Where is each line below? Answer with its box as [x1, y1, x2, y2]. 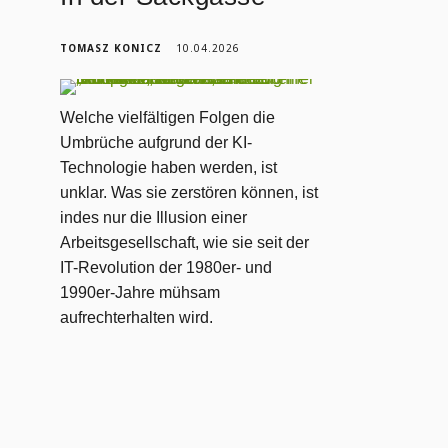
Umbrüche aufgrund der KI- [60, 133, 253, 151]
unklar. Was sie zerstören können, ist [60, 183, 319, 201]
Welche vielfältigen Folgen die [60, 108, 276, 126]
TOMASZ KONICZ [60, 40, 163, 55]
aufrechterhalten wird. [60, 308, 214, 326]
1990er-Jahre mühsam [60, 283, 221, 301]
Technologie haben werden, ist [60, 158, 278, 176]
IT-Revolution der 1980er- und [60, 258, 273, 276]
